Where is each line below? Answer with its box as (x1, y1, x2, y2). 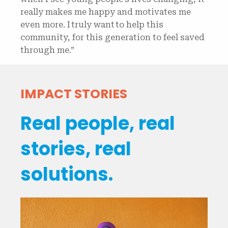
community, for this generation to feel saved (20, 33, 205, 42)
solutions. (20, 161, 113, 187)
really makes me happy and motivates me (20, 7, 191, 17)
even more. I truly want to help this (20, 20, 163, 30)
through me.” (20, 45, 82, 55)
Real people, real (20, 110, 175, 136)
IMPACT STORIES (20, 85, 127, 103)
